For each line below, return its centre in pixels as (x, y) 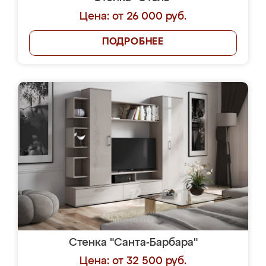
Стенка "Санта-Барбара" (133, 243)
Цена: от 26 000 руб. (133, 17)
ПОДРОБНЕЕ (133, 42)
